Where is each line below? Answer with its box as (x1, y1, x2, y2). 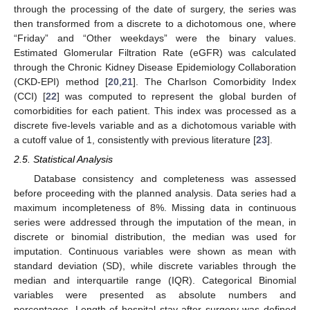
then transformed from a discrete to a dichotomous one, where (14, 18, 296, 30)
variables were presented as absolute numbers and (14, 289, 296, 300)
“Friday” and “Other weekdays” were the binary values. (14, 33, 296, 44)
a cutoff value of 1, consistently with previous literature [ (14, 134, 256, 146)
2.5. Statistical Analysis (14, 154, 113, 165)
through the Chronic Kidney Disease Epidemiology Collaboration (14, 62, 296, 73)
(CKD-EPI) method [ (14, 76, 108, 88)
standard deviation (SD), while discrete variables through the (14, 259, 296, 271)
